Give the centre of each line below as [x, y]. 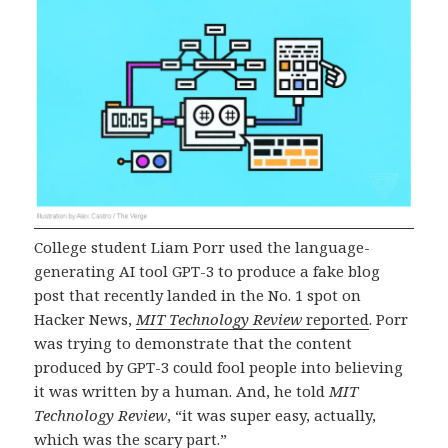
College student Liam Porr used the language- [202, 246]
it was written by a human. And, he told [182, 390]
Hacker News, [85, 318]
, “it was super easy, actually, [272, 414]
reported [338, 318]
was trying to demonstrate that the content [193, 342]
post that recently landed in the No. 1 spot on [198, 294]
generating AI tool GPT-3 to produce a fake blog [207, 270]
